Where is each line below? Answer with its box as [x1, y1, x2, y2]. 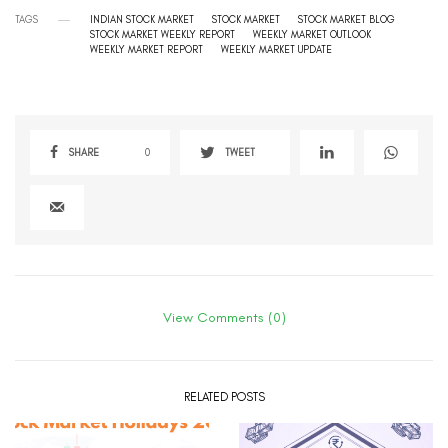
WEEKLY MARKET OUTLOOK [253, 28, 371, 42]
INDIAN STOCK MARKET [90, 13, 194, 27]
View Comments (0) [162, 309, 286, 327]
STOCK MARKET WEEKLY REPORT [90, 28, 235, 42]
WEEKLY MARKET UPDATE [221, 43, 332, 57]
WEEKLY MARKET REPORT [90, 43, 203, 57]
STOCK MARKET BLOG [298, 13, 395, 27]
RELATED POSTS [183, 390, 265, 405]
